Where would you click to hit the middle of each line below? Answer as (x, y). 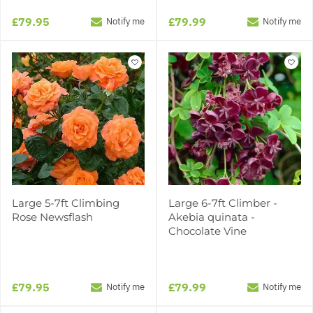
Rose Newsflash (52, 217)
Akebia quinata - (212, 217)
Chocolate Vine (208, 231)
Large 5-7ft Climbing (66, 203)
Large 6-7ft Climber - (223, 203)
